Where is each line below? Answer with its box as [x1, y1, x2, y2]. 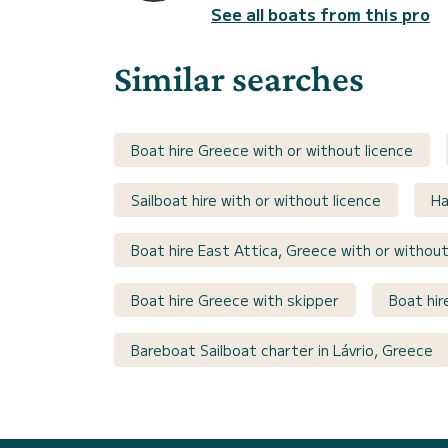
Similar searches [114, 58, 364, 100]
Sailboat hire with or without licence [131, 190, 381, 211]
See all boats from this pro [211, 2, 430, 27]
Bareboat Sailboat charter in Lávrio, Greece [131, 340, 433, 361]
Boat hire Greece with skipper [131, 290, 339, 311]
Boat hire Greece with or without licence [131, 140, 413, 161]
